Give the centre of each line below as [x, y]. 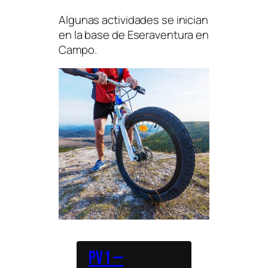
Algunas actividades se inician [133, 19]
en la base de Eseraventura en [134, 34]
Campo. [78, 49]
